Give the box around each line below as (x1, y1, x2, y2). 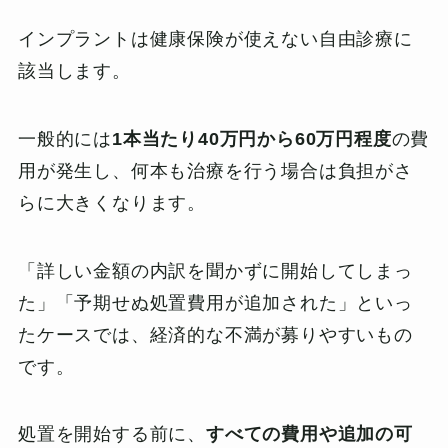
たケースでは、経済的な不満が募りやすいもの (17, 324, 413, 345)
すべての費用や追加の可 (205, 424, 413, 445)
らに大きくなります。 (17, 192, 206, 213)
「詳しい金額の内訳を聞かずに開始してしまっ (17, 260, 413, 281)
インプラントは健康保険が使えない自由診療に (17, 28, 413, 49)
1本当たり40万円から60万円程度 (111, 128, 392, 149)
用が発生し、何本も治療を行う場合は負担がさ (17, 160, 413, 181)
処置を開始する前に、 (17, 424, 206, 445)
